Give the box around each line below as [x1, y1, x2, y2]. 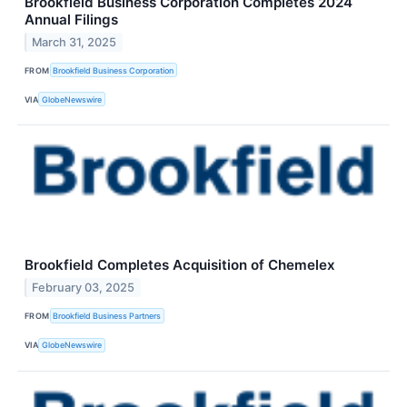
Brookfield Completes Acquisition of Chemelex [25, 256, 335, 274]
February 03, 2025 [32, 281, 135, 295]
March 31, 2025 [32, 35, 117, 49]
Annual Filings [25, 10, 118, 28]
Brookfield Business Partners [53, 310, 162, 321]
